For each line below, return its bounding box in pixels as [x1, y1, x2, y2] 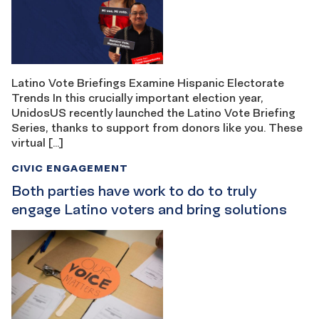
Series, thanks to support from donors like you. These [11, 120, 303, 135]
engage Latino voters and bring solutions [11, 200, 287, 218]
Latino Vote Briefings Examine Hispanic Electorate [11, 75, 284, 90]
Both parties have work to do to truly [11, 182, 257, 199]
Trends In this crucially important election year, [11, 90, 263, 105]
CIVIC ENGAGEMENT [11, 161, 128, 174]
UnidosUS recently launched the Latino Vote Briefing [11, 105, 296, 120]
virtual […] [11, 135, 63, 150]
